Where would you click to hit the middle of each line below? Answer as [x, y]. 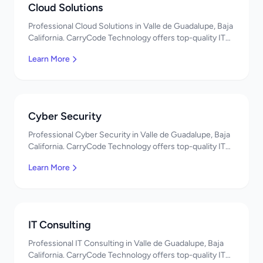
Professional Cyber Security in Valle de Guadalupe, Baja [129, 135]
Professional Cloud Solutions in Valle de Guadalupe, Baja [131, 26]
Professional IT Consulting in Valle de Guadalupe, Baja [126, 243]
